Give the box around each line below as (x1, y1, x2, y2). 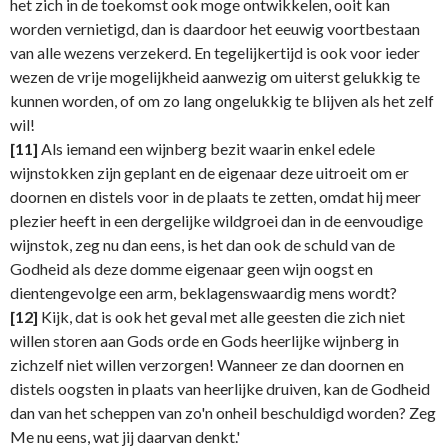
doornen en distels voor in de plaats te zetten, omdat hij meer (10, 187, 421, 207)
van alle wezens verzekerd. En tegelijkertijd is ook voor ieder (10, 43, 420, 63)
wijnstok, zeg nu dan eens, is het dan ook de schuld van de (10, 235, 395, 255)
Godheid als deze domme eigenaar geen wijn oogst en (10, 259, 373, 279)
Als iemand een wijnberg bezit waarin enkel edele (38, 139, 375, 159)
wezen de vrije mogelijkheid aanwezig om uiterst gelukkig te (10, 67, 420, 87)
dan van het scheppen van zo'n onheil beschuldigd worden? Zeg (10, 403, 436, 423)
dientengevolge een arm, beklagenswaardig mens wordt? (10, 283, 397, 303)
